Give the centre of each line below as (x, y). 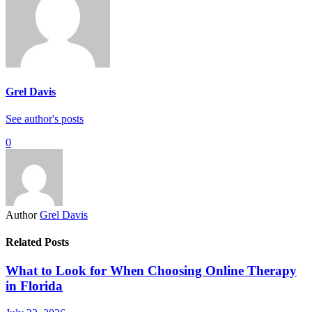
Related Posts (37, 242)
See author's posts (45, 118)
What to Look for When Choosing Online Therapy (151, 271)
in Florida (34, 286)
